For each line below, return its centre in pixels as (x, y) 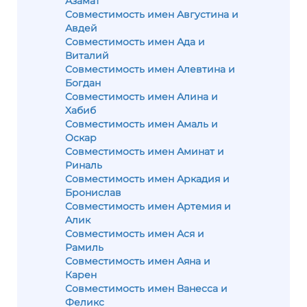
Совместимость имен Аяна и (138, 261)
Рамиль (84, 247)
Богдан (83, 83)
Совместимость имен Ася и (135, 234)
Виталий (87, 56)
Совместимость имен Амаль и (142, 124)
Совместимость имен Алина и (142, 97)
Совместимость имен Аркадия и (147, 179)
